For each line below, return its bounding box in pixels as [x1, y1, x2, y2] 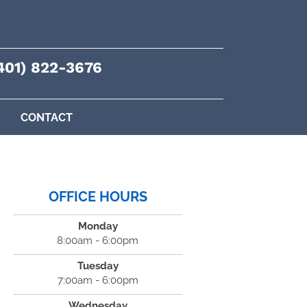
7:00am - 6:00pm [57, 274, 138, 286]
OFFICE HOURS [48, 188, 147, 205]
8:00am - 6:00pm [57, 234, 139, 247]
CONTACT [20, 111, 73, 124]
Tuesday [77, 260, 119, 272]
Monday [77, 220, 118, 232]
